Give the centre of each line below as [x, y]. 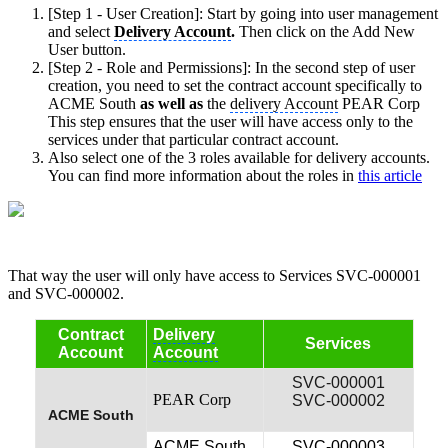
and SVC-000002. [66, 294]
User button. [87, 50]
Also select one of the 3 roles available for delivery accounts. [239, 158]
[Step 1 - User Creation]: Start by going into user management [243, 14]
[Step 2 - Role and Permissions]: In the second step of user [231, 68]
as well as [173, 104]
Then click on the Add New [327, 32]
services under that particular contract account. [199, 140]
